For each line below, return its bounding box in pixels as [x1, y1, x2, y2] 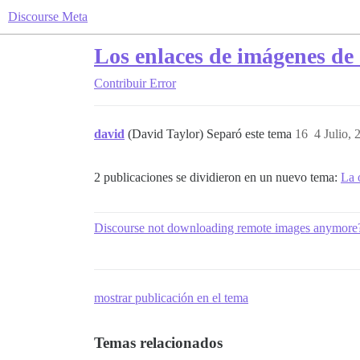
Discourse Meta [8, 10, 88, 23]
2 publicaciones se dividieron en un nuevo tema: [94, 170, 341, 184]
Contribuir [94, 76, 146, 90]
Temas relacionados [94, 334, 223, 351]
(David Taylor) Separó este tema [128, 127, 295, 141]
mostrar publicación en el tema [94, 291, 248, 305]
